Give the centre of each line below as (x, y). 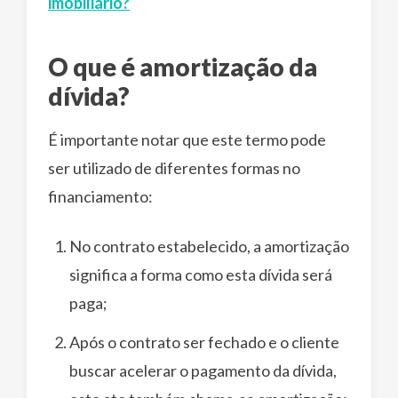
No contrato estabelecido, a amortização (209, 246)
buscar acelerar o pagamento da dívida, (203, 370)
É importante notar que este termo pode (187, 139)
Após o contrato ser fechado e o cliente (204, 342)
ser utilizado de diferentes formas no (174, 167)
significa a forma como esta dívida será (201, 274)
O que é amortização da (183, 66)
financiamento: (100, 196)
